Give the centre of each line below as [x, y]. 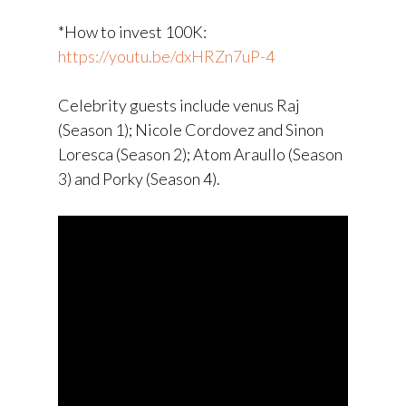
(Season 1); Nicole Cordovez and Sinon [191, 129]
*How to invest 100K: [132, 31]
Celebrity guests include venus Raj [179, 105]
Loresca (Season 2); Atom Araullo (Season [200, 154]
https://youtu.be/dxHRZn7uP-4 [166, 56]
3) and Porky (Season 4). [139, 178]
